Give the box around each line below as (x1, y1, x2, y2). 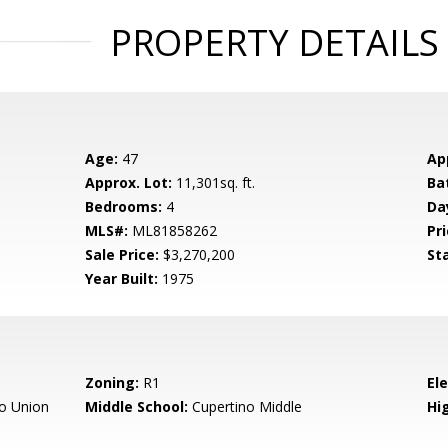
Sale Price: (85, 245, 160, 264)
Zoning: (85, 373, 140, 392)
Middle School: (85, 397, 189, 416)
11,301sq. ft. (172, 173, 256, 192)
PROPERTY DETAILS (109, 18, 439, 67)
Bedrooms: (85, 197, 163, 216)
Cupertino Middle (188, 397, 303, 416)
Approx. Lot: (85, 173, 173, 192)
